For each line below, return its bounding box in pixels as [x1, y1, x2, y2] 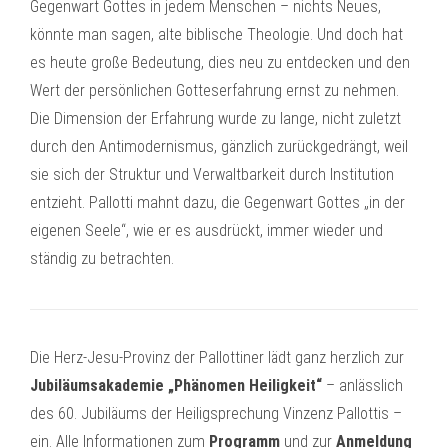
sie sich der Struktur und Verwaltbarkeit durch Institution [30, 165, 394, 184]
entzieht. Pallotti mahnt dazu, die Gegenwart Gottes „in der [30, 193, 405, 212]
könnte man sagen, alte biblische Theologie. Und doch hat [30, 25, 403, 44]
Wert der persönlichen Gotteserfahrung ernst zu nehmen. [30, 81, 399, 100]
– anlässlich [322, 376, 403, 395]
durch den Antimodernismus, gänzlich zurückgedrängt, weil [30, 137, 408, 156]
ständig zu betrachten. [30, 249, 174, 268]
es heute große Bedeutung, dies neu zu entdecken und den [30, 53, 410, 72]
